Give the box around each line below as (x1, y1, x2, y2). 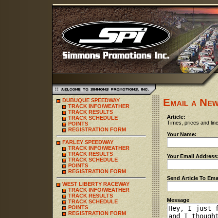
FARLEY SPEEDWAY (62, 139, 113, 145)
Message (166, 197, 189, 203)
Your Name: (166, 131, 197, 137)
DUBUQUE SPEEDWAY (62, 97, 120, 103)
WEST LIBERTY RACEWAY (62, 181, 129, 187)
